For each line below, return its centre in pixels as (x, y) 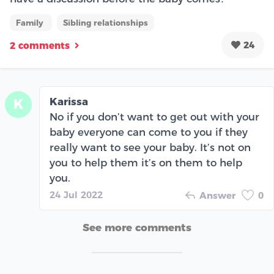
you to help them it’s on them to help (146, 162)
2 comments (40, 46)
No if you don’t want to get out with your (154, 117)
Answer (217, 195)
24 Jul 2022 (76, 194)
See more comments (137, 227)
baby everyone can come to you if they (149, 132)
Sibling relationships (106, 22)
